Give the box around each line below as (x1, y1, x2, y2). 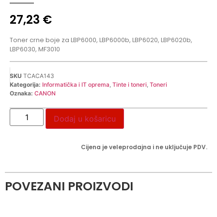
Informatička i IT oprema (42, 80, 109, 88)
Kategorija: (10, 80, 41, 88)
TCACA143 (23, 72, 54, 79)
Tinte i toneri (112, 80, 147, 88)
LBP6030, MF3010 (10, 45, 60, 54)
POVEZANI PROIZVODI (5, 177, 133, 195)
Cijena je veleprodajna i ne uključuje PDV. (81, 142, 207, 151)
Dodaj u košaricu (54, 113, 116, 124)
